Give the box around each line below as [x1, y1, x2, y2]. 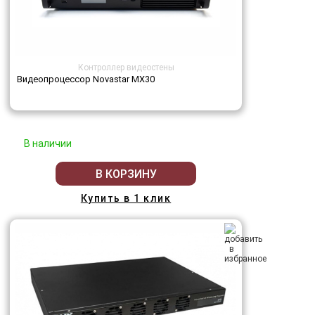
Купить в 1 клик [80, 193, 172, 205]
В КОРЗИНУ [95, 167, 157, 181]
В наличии [24, 138, 72, 150]
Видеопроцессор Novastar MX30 [17, 74, 155, 85]
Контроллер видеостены [77, 63, 174, 73]
